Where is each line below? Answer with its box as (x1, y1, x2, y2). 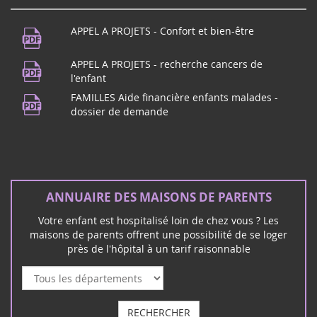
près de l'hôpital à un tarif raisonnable (67, 241, 250, 255)
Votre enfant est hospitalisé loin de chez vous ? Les (38, 213, 279, 227)
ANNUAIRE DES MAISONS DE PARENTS (45, 188, 272, 205)
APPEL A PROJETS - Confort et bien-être (70, 23, 254, 38)
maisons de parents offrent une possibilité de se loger (30, 227, 287, 241)
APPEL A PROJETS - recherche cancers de (70, 57, 263, 71)
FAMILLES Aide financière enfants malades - (70, 90, 278, 104)
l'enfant (70, 71, 106, 85)
